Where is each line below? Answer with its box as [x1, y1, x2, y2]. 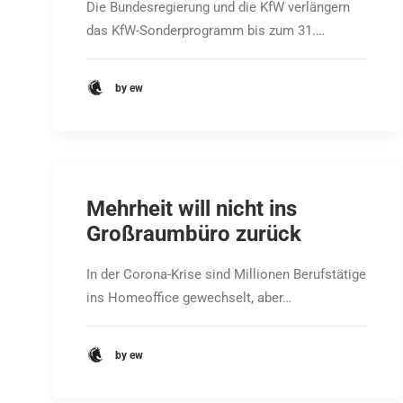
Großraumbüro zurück [86, 221, 301, 246]
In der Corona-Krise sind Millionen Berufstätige [86, 266, 366, 282]
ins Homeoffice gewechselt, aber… [86, 290, 291, 306]
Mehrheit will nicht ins [86, 196, 297, 221]
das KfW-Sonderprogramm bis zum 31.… [86, 22, 325, 39]
